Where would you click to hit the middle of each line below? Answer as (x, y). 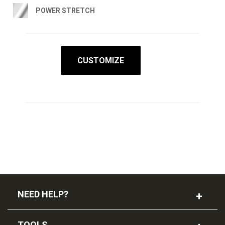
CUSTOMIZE (101, 60)
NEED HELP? (43, 194)
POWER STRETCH (65, 10)
